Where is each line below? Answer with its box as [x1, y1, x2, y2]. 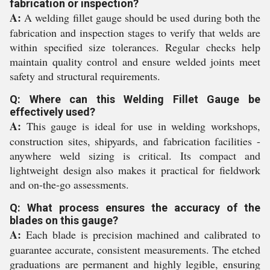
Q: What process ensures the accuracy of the [10, 201, 260, 214]
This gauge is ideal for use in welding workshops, [21, 119, 260, 133]
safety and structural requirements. [10, 69, 160, 83]
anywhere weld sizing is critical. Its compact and [10, 148, 260, 163]
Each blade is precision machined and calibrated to [21, 227, 260, 242]
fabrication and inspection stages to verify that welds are [10, 25, 260, 40]
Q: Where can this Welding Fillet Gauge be [10, 93, 260, 105]
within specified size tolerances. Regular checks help [10, 40, 260, 54]
